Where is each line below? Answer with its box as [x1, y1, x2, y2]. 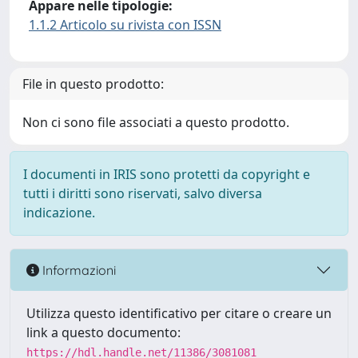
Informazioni [39, 261, 116, 278]
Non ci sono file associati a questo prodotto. [22, 113, 289, 131]
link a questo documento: [26, 324, 181, 341]
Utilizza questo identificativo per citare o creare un [26, 304, 332, 322]
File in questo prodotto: [22, 75, 164, 93]
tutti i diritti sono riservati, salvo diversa [23, 185, 262, 202]
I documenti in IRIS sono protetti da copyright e [23, 165, 310, 183]
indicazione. [23, 204, 95, 221]
